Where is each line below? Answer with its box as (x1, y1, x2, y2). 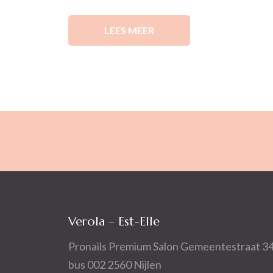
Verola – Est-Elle (68, 214, 160, 229)
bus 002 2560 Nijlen (68, 258, 161, 271)
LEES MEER (104, 24, 154, 36)
